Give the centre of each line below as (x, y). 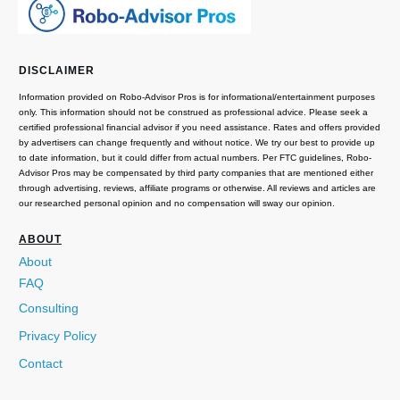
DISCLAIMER (57, 71)
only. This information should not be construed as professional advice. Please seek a (193, 112)
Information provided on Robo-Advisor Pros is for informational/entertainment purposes (197, 97)
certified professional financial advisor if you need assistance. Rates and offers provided (200, 128)
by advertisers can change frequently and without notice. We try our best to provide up (197, 143)
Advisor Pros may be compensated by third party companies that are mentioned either (196, 173)
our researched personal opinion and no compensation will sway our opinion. (177, 204)
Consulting (49, 308)
